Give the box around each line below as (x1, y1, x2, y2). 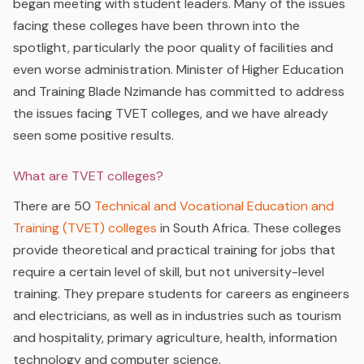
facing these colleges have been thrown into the (13, 17, 300, 34)
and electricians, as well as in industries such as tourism (13, 307, 341, 325)
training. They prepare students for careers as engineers (13, 285, 349, 303)
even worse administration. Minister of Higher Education (13, 61, 344, 78)
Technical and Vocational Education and (94, 197, 334, 215)
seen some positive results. (13, 127, 174, 144)
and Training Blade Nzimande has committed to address (13, 83, 344, 100)
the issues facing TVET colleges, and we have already (13, 105, 328, 122)
